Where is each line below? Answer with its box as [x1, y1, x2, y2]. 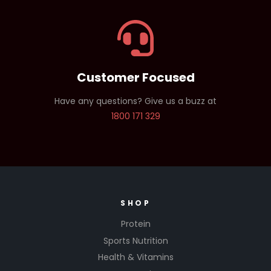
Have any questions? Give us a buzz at [54, 94, 217, 107]
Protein [120, 218, 151, 230]
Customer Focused [76, 68, 195, 86]
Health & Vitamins [97, 251, 174, 264]
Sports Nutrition [103, 234, 168, 247]
